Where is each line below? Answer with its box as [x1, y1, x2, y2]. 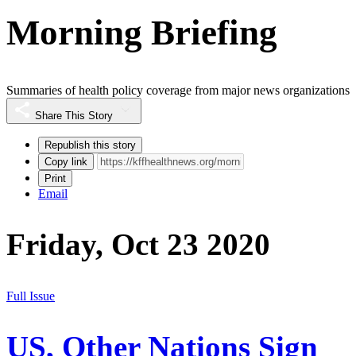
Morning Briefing [6, 12, 277, 52]
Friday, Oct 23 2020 [6, 227, 270, 262]
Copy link [44, 156, 87, 168]
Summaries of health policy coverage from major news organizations [6, 83, 350, 98]
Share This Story [35, 110, 113, 122]
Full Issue [6, 288, 55, 303]
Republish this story [44, 139, 136, 152]
